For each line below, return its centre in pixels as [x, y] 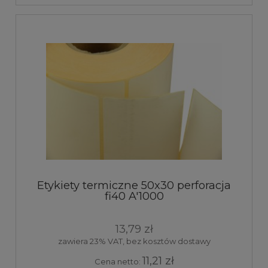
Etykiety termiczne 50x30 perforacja [134, 185]
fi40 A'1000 [134, 196]
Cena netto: [118, 262]
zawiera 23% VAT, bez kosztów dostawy [134, 241]
